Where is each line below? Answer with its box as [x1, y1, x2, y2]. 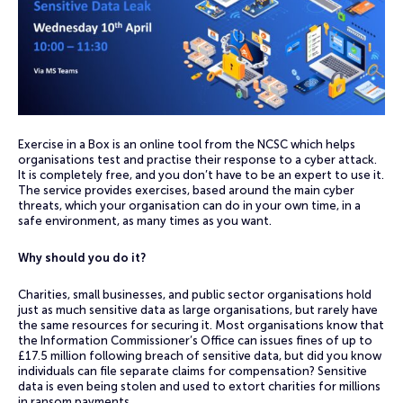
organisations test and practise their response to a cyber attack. [18, 153, 377, 166]
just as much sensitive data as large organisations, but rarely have [18, 303, 378, 317]
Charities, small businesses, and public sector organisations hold [18, 288, 372, 301]
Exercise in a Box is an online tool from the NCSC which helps [18, 138, 355, 151]
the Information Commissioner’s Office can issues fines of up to [18, 334, 372, 347]
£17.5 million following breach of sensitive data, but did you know [18, 349, 381, 363]
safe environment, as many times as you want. [18, 214, 272, 228]
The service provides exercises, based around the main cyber [18, 184, 354, 197]
